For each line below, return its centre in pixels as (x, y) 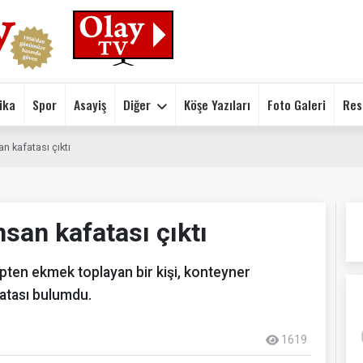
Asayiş (90, 104)
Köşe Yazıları (217, 104)
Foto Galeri (297, 104)
